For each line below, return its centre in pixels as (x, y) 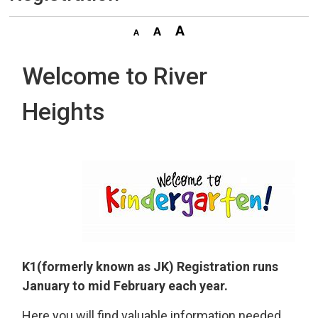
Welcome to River (115, 76)
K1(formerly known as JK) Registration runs (150, 267)
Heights (64, 112)
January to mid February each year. (125, 286)
